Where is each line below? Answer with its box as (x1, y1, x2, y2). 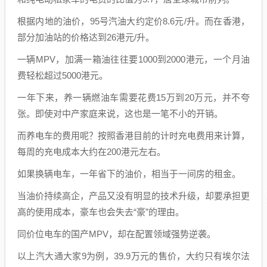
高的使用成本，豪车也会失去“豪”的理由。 (17, 207, 184, 217)
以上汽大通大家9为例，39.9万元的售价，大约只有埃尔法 (17, 251, 250, 261)
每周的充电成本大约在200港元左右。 (17, 147, 166, 157)
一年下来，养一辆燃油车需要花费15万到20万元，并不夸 (17, 92, 250, 103)
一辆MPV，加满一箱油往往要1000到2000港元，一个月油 (17, 54, 250, 64)
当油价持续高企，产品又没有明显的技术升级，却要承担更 (17, 191, 250, 201)
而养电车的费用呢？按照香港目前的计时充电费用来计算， (17, 131, 250, 141)
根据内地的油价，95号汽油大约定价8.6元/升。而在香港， (17, 16, 250, 26)
